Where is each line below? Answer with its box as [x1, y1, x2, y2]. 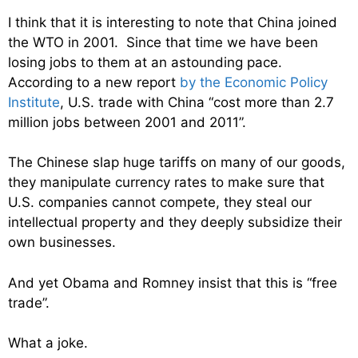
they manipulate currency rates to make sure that [8, 174, 324, 191]
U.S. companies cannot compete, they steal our [8, 194, 312, 211]
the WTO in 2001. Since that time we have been [8, 34, 318, 50]
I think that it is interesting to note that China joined [8, 14, 337, 30]
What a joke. [8, 335, 88, 352]
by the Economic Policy [180, 74, 328, 90]
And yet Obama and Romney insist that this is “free [8, 274, 337, 291]
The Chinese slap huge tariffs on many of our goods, [8, 154, 345, 171]
